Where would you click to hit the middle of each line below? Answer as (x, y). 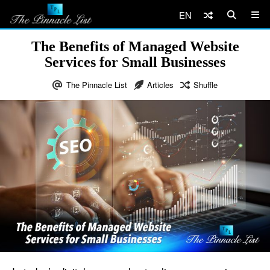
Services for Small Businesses (135, 62)
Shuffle (206, 85)
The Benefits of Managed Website (135, 46)
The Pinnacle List (97, 85)
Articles (160, 85)
